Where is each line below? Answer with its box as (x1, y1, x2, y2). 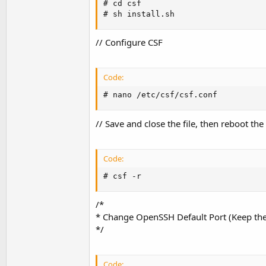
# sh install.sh (103, 9, 175, 18)
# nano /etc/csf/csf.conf (103, 90, 217, 100)
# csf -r (103, 171, 141, 180)
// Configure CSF (96, 36, 163, 48)
